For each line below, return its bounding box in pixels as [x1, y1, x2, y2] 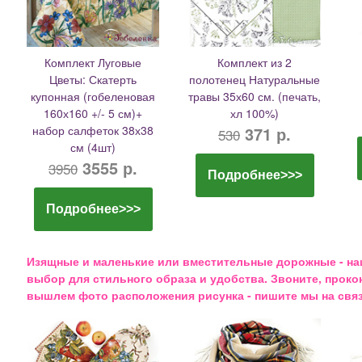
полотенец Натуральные [189, 71, 320, 87]
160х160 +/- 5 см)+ [44, 105, 142, 121]
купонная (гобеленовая [31, 88, 155, 104]
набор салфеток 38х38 [32, 122, 154, 138]
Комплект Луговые [44, 54, 141, 70]
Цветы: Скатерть [49, 71, 137, 87]
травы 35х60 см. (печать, [188, 88, 321, 104]
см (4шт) [70, 139, 116, 155]
